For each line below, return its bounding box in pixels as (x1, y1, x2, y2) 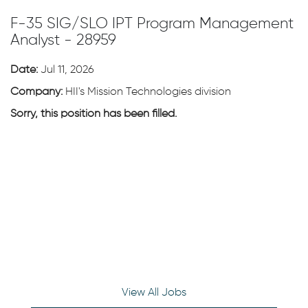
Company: (10, 87, 65, 98)
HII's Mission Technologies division (65, 87, 231, 98)
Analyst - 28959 (10, 33, 116, 48)
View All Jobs (122, 287, 186, 298)
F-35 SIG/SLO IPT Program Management (10, 16, 294, 32)
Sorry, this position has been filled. (10, 109, 177, 120)
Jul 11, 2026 (41, 65, 94, 76)
